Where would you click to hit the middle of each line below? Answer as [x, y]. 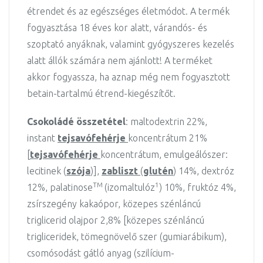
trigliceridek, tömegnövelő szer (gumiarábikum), [127, 237]
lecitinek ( [47, 171]
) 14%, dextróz [204, 171]
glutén [158, 171]
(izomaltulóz [130, 187]
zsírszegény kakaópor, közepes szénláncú [114, 204]
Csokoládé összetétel [76, 122]
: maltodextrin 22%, [166, 122]
